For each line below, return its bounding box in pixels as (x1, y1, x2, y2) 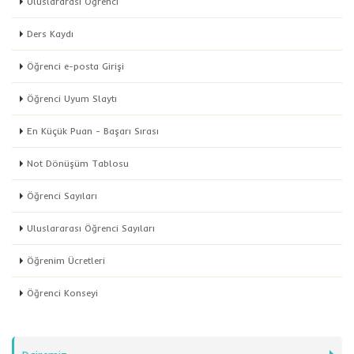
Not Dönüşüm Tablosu (27, 157, 129, 169)
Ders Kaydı (27, 28, 73, 40)
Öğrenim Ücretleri (27, 254, 105, 266)
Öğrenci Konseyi (27, 287, 98, 299)
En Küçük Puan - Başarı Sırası (27, 125, 159, 137)
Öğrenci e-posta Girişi (27, 60, 124, 72)
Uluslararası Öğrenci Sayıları (27, 222, 155, 234)
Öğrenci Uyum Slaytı (27, 92, 117, 104)
